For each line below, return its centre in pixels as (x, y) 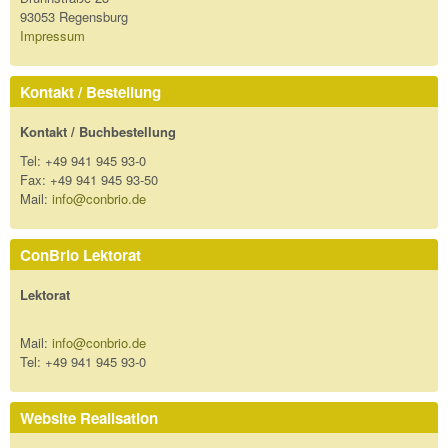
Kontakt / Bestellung (90, 91)
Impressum (52, 36)
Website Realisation (89, 417)
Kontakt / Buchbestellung (98, 131)
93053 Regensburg (74, 17)
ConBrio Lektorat (80, 254)
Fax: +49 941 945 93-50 (89, 180)
